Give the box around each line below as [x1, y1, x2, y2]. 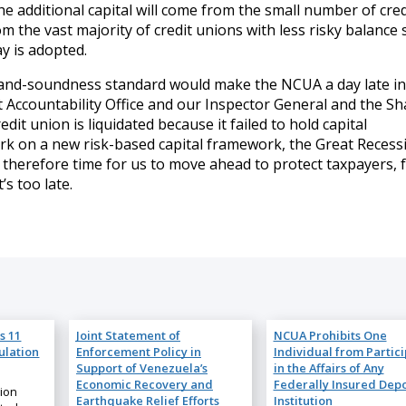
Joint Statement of [75, 326, 180, 343]
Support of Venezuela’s [75, 359, 208, 376]
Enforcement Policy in [75, 343, 201, 360]
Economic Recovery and [75, 375, 213, 392]
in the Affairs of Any [273, 359, 384, 376]
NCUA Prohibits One [273, 326, 387, 343]
